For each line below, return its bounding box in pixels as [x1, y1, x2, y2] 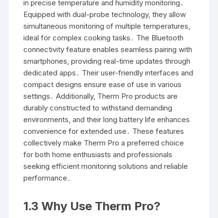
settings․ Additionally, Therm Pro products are [23, 91, 178, 101]
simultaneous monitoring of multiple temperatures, [23, 21, 191, 31]
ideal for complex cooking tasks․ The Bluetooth [23, 33, 184, 42]
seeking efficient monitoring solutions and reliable [23, 162, 188, 171]
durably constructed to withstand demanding [23, 103, 173, 112]
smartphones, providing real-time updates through [23, 56, 191, 66]
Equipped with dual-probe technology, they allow [23, 10, 186, 19]
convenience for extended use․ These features [23, 127, 184, 136]
